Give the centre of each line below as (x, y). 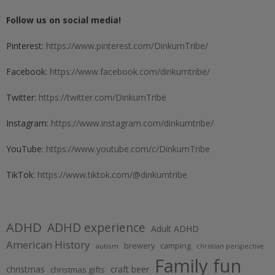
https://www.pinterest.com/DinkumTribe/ (127, 46)
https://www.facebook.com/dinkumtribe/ (130, 72)
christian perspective (230, 246)
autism (107, 246)
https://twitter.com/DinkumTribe (103, 98)
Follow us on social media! (64, 20)
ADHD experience (96, 228)
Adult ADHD (175, 229)
